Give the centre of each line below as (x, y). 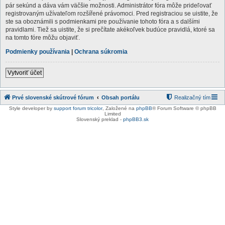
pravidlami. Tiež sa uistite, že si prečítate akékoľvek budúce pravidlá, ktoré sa (110, 29)
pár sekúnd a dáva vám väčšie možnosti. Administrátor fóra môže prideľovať (109, 5)
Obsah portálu (121, 97)
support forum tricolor (78, 108)
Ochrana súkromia (101, 51)
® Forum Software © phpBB (184, 108)
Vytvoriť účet (25, 73)
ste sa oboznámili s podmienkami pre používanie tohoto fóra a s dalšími (103, 21)
